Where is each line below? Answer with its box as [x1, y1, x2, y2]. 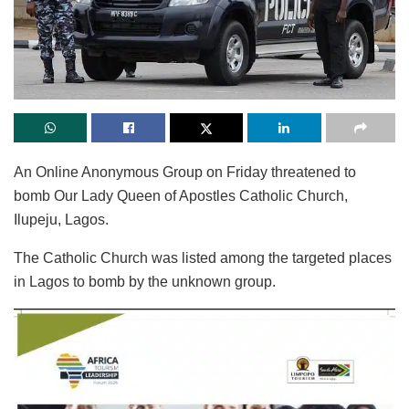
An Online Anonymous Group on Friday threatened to [14, 163, 356, 180]
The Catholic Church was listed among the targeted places [14, 249, 392, 266]
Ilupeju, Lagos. [14, 211, 109, 227]
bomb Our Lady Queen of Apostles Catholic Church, [14, 187, 348, 204]
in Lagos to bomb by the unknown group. [14, 273, 276, 289]
